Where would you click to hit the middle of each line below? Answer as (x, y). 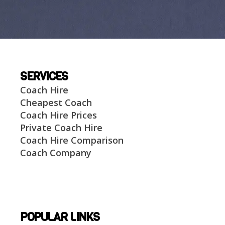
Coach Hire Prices (59, 115)
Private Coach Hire (61, 127)
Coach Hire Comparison (72, 140)
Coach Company (56, 152)
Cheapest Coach (56, 102)
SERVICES (44, 76)
